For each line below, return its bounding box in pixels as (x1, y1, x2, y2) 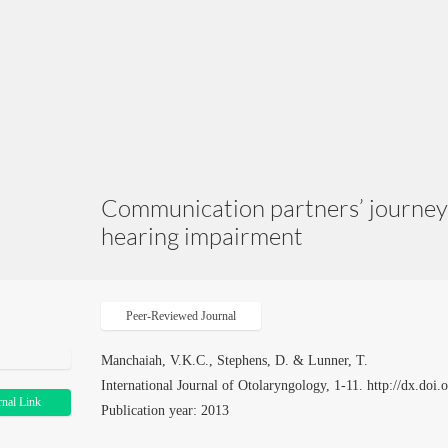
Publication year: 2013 (101, 403, 230, 418)
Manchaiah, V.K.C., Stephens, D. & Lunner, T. (101, 353, 369, 368)
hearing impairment (101, 221, 304, 251)
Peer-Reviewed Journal (126, 309, 237, 323)
